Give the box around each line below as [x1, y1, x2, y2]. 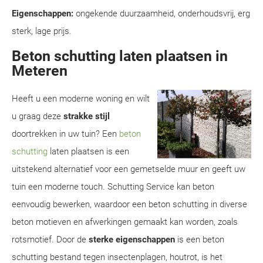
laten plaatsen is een [48, 146, 129, 157]
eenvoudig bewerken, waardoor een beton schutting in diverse [12, 199, 247, 210]
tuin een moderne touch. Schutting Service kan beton [12, 181, 214, 192]
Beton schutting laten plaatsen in [12, 48, 228, 65]
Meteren [12, 62, 68, 79]
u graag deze [12, 111, 63, 122]
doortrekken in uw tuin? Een [12, 129, 119, 139]
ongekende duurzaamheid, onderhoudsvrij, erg [73, 8, 250, 19]
